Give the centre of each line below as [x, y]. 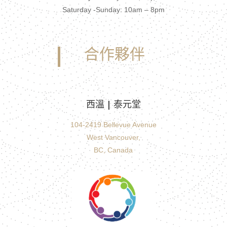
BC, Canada [113, 150]
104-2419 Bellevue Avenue [113, 125]
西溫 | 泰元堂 [113, 105]
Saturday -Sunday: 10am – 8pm [113, 10]
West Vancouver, [113, 137]
